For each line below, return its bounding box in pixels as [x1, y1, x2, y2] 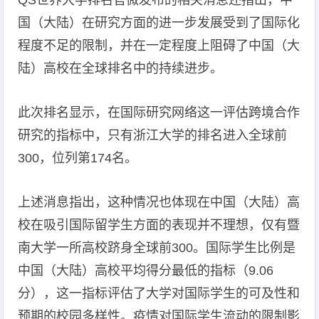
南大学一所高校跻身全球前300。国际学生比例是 [18, 241, 296, 255]
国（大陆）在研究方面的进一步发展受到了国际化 [18, 16, 300, 30]
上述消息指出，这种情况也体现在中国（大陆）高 [18, 195, 300, 209]
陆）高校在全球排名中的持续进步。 [18, 61, 224, 75]
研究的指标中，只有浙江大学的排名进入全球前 [18, 128, 288, 142]
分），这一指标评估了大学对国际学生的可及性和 [18, 286, 300, 300]
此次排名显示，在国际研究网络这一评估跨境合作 [18, 105, 300, 120]
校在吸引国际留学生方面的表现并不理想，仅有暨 [18, 218, 300, 232]
